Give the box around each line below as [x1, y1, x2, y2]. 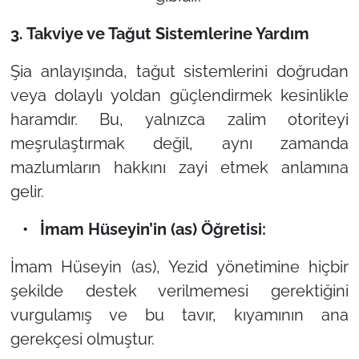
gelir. [10, 181, 44, 201]
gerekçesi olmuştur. [10, 329, 155, 349]
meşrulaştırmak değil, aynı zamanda [10, 133, 349, 153]
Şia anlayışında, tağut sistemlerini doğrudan [10, 61, 349, 81]
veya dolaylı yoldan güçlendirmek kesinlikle [10, 85, 349, 105]
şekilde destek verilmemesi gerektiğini [10, 280, 349, 301]
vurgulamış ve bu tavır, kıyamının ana [10, 305, 349, 325]
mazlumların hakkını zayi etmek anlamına [10, 157, 349, 177]
